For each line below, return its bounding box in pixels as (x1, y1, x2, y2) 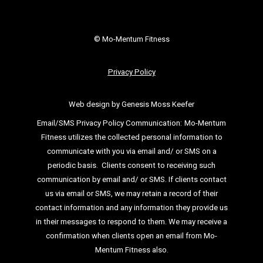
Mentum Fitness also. (95, 245, 168, 255)
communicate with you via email (46, 147, 157, 156)
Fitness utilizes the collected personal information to (41, 133, 222, 142)
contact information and (35, 203, 120, 213)
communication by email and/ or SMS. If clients (36, 175, 200, 184)
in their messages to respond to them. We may (36, 217, 197, 227)
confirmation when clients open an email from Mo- (46, 231, 217, 241)
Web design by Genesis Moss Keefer (69, 100, 194, 109)
